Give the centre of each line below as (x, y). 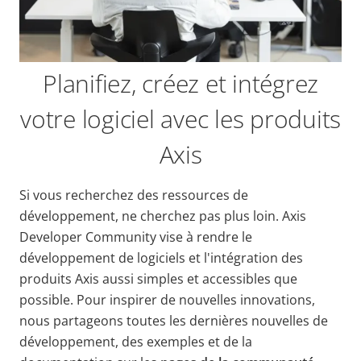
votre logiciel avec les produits (180, 119)
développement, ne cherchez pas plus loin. (151, 216)
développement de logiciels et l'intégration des (161, 258)
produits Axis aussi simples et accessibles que (158, 279)
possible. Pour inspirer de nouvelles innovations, (167, 300)
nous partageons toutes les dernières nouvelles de (174, 321)
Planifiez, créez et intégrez (180, 83)
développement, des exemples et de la (136, 342)
